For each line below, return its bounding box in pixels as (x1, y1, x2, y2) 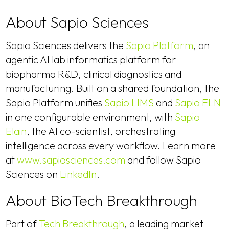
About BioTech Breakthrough (6, 191, 198, 210)
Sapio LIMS (104, 96, 154, 109)
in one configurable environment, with (6, 110, 175, 123)
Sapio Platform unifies (6, 96, 105, 109)
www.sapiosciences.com (15, 153, 126, 166)
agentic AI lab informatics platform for (6, 53, 177, 66)
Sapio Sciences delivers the (6, 39, 126, 52)
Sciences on (6, 168, 60, 180)
